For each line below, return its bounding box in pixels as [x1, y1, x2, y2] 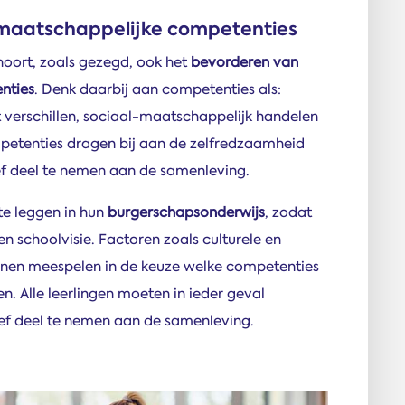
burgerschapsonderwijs [108, 202, 265, 221]
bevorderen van [191, 52, 298, 71]
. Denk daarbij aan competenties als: [34, 80, 281, 99]
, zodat [265, 202, 312, 221]
